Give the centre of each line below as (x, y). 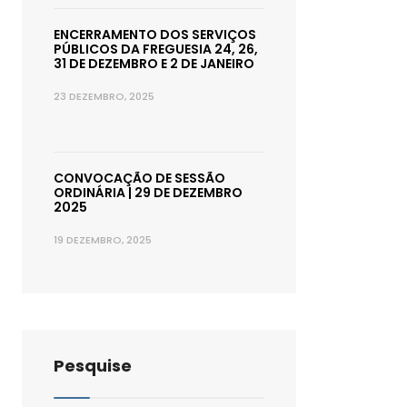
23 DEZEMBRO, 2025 (104, 96)
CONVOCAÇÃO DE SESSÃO (139, 178)
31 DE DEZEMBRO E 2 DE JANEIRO (154, 64)
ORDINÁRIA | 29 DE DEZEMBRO (148, 193)
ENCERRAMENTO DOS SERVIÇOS (155, 35)
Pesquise (93, 366)
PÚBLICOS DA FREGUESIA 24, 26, (156, 49)
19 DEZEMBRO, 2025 (103, 240)
